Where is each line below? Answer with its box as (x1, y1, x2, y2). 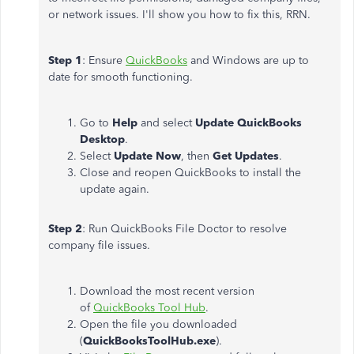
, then (181, 149, 213, 163)
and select (141, 116, 195, 130)
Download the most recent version (80, 284, 254, 298)
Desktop (80, 133, 125, 146)
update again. (80, 183, 149, 196)
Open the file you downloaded (80, 318, 237, 331)
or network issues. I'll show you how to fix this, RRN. (48, 8, 311, 21)
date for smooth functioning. (48, 70, 193, 84)
